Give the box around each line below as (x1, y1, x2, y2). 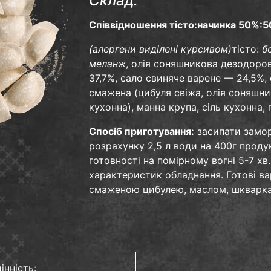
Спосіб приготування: (88, 125, 194, 137)
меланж (88, 57, 126, 70)
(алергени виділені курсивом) (88, 43, 232, 55)
